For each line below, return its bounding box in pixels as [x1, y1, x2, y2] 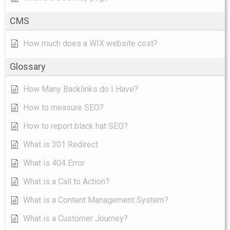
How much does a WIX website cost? [23, 39, 158, 49]
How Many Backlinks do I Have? [23, 84, 138, 94]
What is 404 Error [23, 158, 85, 168]
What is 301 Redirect [23, 140, 98, 150]
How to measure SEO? [23, 103, 104, 113]
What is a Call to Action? [23, 177, 109, 187]
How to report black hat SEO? [23, 121, 128, 131]
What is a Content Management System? [23, 195, 168, 205]
